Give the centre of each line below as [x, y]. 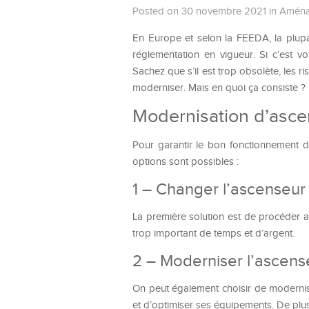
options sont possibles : [186, 162]
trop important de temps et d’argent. [213, 233]
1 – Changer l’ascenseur [219, 190]
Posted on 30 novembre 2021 [199, 11]
